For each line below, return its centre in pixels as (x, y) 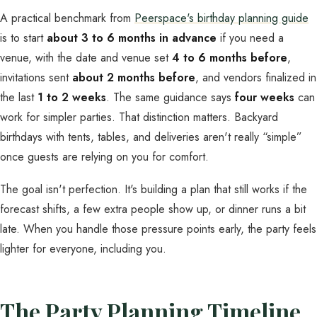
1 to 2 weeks (72, 97)
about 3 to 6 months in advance (132, 38)
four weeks (265, 97)
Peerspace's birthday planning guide (221, 18)
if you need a (250, 38)
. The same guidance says (171, 97)
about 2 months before (134, 77)
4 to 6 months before (230, 58)
